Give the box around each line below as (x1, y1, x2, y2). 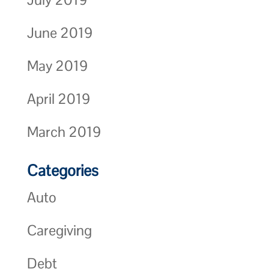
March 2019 (26, 122, 101, 141)
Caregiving (26, 220, 92, 240)
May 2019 (26, 56, 88, 75)
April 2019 (26, 89, 90, 108)
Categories (26, 160, 98, 181)
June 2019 (26, 23, 92, 42)
